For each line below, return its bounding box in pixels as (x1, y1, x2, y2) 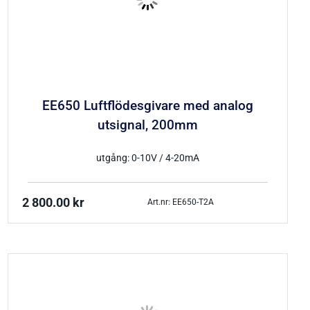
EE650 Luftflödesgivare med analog (42, 98, 253, 114)
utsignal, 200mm (97, 118, 198, 134)
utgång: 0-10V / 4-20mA (95, 152, 199, 164)
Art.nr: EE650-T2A (147, 197, 215, 208)
